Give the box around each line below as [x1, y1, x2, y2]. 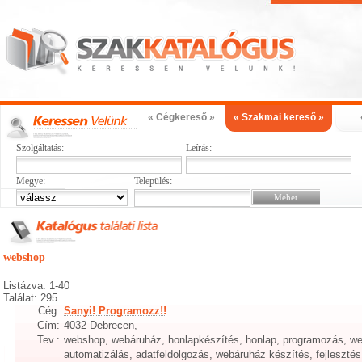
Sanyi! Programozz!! [64, 305, 167, 317]
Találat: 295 [3, 292, 58, 304]
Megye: [16, 175, 45, 187]
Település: [133, 175, 172, 187]
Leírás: [185, 142, 212, 154]
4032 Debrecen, [64, 319, 138, 331]
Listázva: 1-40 [3, 280, 70, 292]
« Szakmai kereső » [234, 112, 324, 123]
